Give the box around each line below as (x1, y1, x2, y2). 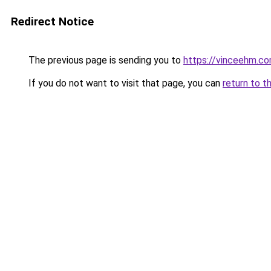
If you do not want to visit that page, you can (26, 77, 223, 89)
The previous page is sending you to (26, 54, 183, 66)
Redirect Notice (11, 15, 94, 28)
